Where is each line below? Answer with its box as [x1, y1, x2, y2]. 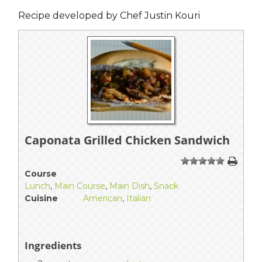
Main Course [54, 181, 105, 192]
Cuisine [25, 193, 58, 204]
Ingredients [25, 239, 81, 253]
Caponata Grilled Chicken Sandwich [25, 132, 230, 149]
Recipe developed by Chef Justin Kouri [18, 10, 200, 22]
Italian [126, 193, 151, 204]
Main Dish [109, 181, 150, 192]
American [83, 193, 122, 204]
